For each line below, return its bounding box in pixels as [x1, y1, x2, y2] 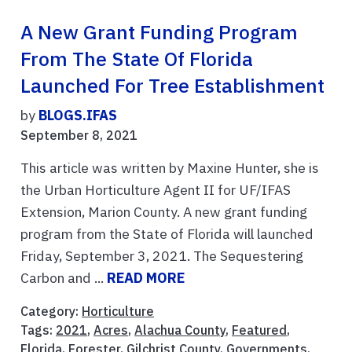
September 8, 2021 [20, 127, 137, 144]
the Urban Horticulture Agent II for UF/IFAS [20, 181, 291, 200]
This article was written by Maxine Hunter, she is [20, 159, 319, 178]
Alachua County [134, 322, 225, 339]
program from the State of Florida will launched [20, 225, 313, 244]
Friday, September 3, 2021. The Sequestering [20, 247, 303, 266]
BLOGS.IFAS [38, 106, 117, 125]
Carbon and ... [20, 269, 107, 288]
